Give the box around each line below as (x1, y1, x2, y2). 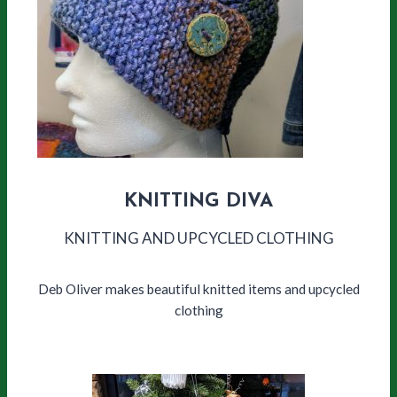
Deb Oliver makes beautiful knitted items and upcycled (37, 281, 360, 298)
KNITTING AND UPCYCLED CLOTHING (63, 229, 334, 248)
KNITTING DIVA (124, 191, 273, 213)
